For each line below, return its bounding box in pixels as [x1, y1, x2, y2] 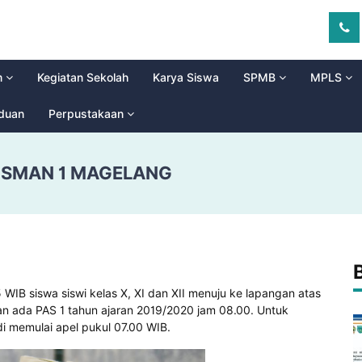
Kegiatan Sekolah [37, 71, 128, 84]
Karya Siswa [153, 71, 219, 84]
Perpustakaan [48, 107, 124, 120]
